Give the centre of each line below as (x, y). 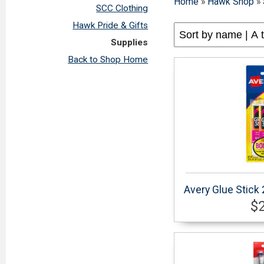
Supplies (130, 42)
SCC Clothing (122, 8)
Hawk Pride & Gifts (110, 25)
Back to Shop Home (108, 59)
